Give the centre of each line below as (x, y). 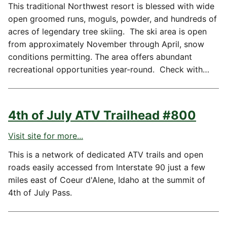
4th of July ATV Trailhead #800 (102, 115)
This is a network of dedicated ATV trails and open (106, 155)
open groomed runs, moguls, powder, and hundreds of (112, 19)
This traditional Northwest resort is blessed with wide (111, 6)
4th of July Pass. (40, 193)
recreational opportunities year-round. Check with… (109, 69)
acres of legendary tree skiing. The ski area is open (107, 31)
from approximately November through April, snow (106, 44)
